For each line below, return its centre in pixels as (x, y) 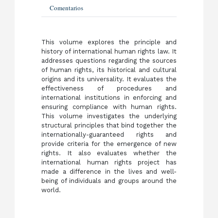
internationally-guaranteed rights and (109, 134)
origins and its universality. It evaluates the (109, 79)
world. (51, 190)
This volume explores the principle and (109, 42)
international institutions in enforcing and (109, 97)
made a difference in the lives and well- (109, 171)
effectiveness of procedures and (109, 88)
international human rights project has (109, 162)
